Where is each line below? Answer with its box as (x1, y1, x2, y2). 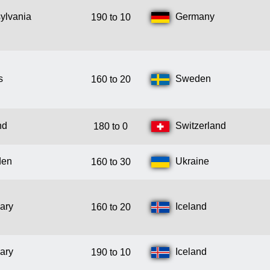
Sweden (175, 74, 211, 84)
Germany (175, 11, 215, 22)
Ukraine (175, 156, 209, 167)
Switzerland (175, 121, 226, 131)
